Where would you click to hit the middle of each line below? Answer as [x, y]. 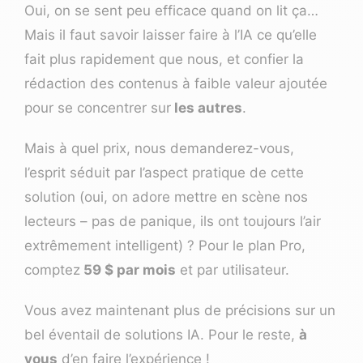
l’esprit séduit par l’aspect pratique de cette [164, 173]
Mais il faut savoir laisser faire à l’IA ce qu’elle [171, 35]
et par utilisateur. [233, 270]
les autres [207, 108]
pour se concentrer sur [98, 108]
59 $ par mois [128, 270]
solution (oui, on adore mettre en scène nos [166, 197]
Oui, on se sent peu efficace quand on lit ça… [171, 11]
